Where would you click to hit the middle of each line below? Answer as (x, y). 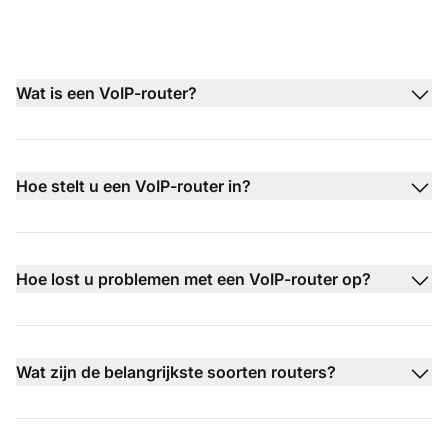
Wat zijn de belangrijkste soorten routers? (176, 372)
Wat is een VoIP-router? (106, 93)
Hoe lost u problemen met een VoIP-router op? (193, 279)
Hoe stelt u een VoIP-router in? (133, 186)
